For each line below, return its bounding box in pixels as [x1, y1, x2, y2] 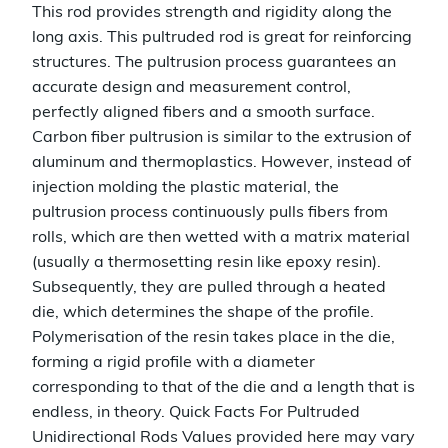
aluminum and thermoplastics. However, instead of [32, 155, 411, 172]
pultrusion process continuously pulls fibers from [32, 205, 388, 222]
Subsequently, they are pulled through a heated [32, 280, 386, 297]
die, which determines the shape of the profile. [32, 305, 374, 322]
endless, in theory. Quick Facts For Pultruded [32, 405, 360, 422]
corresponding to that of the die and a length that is [32, 380, 415, 397]
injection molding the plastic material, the [32, 180, 339, 197]
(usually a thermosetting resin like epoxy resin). [32, 255, 381, 272]
